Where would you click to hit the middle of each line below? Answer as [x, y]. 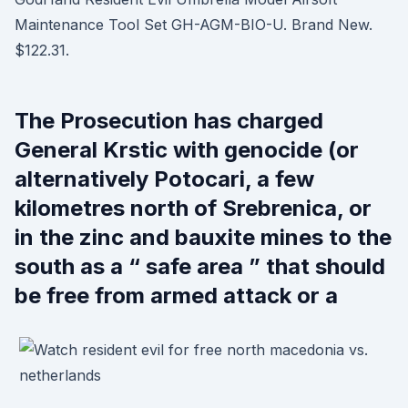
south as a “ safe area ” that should [200, 266]
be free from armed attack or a [176, 296]
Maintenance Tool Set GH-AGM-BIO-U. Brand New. [194, 25]
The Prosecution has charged [169, 121]
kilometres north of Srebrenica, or [193, 208]
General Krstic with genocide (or [187, 150]
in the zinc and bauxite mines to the [203, 237]
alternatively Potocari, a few [164, 179]
